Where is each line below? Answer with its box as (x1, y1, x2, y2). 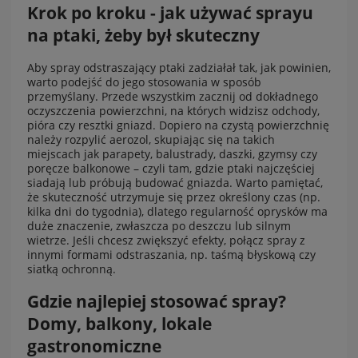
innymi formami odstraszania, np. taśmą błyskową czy (27, 246, 316, 262)
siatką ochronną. (27, 261, 116, 276)
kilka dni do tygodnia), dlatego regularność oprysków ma (27, 203, 328, 219)
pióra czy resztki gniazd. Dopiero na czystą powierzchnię (27, 117, 329, 133)
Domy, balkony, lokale (27, 312, 212, 336)
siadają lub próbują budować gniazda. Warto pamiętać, (27, 174, 323, 190)
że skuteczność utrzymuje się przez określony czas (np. (27, 189, 320, 205)
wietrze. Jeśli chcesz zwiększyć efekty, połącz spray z (27, 232, 305, 248)
